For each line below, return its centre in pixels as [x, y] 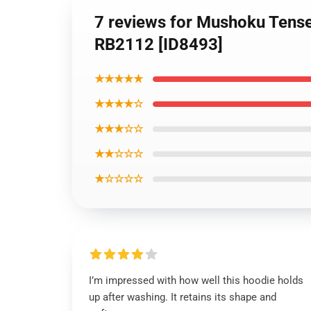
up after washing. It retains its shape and [183, 297]
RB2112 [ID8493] [159, 44]
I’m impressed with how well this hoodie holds [196, 280]
